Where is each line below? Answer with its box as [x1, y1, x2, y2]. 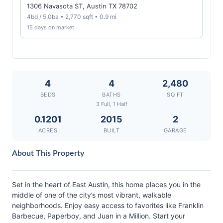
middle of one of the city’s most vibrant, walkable [12, 191, 171, 199]
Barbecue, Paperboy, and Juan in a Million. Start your [12, 212, 185, 220]
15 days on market [27, 24, 74, 31]
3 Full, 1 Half [96, 101, 127, 108]
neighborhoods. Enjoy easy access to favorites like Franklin [12, 201, 204, 210]
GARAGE [163, 127, 187, 134]
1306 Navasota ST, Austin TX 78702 [27, 2, 137, 10]
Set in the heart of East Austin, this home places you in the [12, 180, 201, 189]
